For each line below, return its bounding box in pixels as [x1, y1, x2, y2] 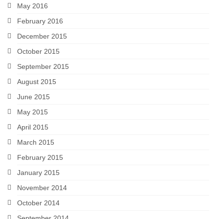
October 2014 [17, 199, 60, 207]
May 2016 [17, 2, 48, 10]
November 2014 [17, 184, 67, 192]
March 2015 [17, 138, 54, 147]
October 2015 [17, 47, 60, 56]
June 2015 [17, 93, 50, 101]
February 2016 [17, 17, 63, 25]
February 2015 [17, 153, 63, 162]
